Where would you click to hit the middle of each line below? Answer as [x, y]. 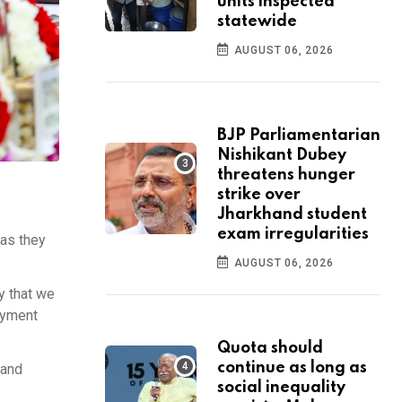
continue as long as [292, 368]
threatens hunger [286, 175]
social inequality [281, 388]
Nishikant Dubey [282, 156]
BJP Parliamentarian [299, 136]
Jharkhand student [292, 215]
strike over [259, 195]
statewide [257, 22]
